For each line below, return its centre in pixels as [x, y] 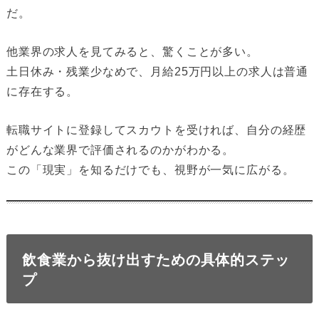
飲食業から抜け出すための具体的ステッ [156, 259]
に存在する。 [42, 91]
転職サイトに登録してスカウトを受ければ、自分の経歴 [156, 130]
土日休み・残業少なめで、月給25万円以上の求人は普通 [157, 71]
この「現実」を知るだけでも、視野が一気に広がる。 [150, 169]
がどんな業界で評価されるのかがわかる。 [120, 150]
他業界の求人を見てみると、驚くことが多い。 [132, 51]
